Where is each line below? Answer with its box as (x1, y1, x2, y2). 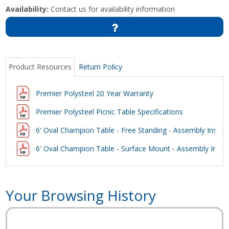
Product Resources (9, 61, 72, 72)
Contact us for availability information (49, 4, 175, 14)
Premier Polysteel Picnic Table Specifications (36, 106, 184, 117)
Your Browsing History (6, 185, 156, 205)
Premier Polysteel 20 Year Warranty (36, 88, 154, 98)
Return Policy (79, 61, 123, 72)
